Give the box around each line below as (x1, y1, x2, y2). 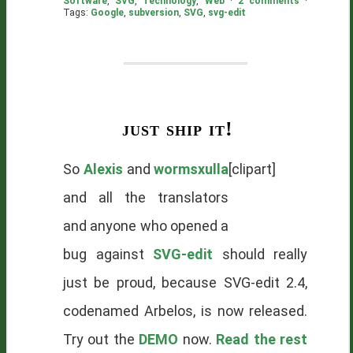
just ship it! (121, 117, 233, 140)
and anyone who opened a (63, 217, 229, 234)
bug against (63, 246, 154, 262)
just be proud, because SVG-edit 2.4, (63, 274, 308, 291)
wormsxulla (154, 161, 229, 177)
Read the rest (216, 331, 308, 347)
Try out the (63, 331, 139, 347)
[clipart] (229, 161, 277, 177)
